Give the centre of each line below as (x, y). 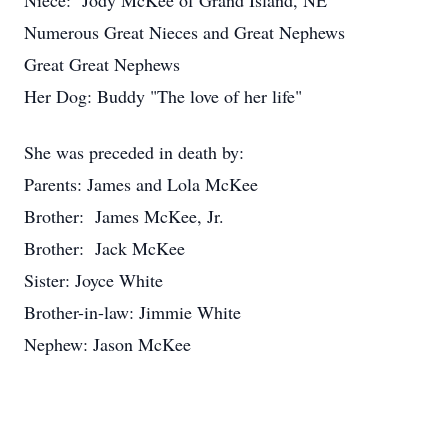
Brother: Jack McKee (104, 248)
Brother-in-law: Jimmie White (132, 312)
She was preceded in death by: (134, 152)
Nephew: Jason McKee (107, 344)
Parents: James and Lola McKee (141, 184)
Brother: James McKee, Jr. (124, 216)
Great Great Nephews (102, 64)
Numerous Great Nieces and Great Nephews (184, 32)
